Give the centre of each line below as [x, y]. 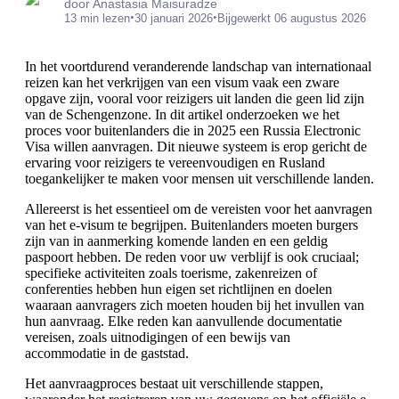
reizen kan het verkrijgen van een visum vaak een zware [182, 82]
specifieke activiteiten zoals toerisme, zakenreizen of [171, 273]
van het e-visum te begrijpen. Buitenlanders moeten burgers [191, 225]
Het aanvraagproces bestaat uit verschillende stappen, [174, 383]
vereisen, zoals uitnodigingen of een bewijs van [158, 337]
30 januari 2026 [174, 18]
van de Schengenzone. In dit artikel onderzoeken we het [182, 114]
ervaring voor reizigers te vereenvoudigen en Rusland [175, 163]
